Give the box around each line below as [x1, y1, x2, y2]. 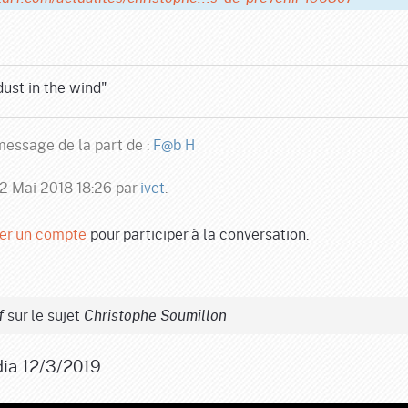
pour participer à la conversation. [87, 223, 309, 244]
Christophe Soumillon [84, 309, 227, 323]
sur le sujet [4, 304, 84, 325]
